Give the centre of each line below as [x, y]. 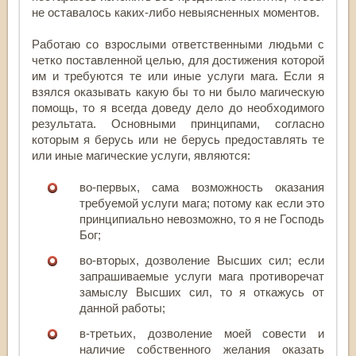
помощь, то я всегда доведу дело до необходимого [178, 107]
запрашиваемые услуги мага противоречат [202, 276]
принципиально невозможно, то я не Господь [202, 219]
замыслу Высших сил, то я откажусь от [202, 292]
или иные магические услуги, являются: [141, 155]
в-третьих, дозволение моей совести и [202, 333]
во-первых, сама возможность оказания [202, 187]
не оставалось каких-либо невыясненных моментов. [176, 12]
